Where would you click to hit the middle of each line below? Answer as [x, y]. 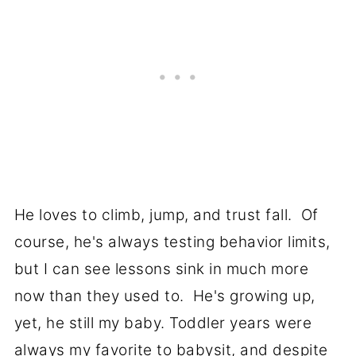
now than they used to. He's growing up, [164, 296]
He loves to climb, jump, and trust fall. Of [166, 215]
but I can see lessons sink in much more [161, 269]
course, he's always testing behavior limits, [172, 242]
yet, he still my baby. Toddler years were [163, 323]
